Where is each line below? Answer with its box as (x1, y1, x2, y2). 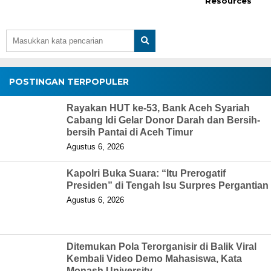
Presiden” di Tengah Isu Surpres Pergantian (67, 180, 269, 191)
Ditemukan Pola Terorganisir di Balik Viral (67, 241, 256, 252)
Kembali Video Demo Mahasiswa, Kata (67, 253, 242, 264)
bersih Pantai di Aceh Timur (67, 126, 193, 137)
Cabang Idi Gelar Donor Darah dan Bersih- (67, 114, 260, 125)
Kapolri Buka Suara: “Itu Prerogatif (67, 168, 226, 178)
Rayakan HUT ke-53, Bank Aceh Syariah (67, 102, 250, 113)
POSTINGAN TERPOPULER (9, 76, 129, 87)
